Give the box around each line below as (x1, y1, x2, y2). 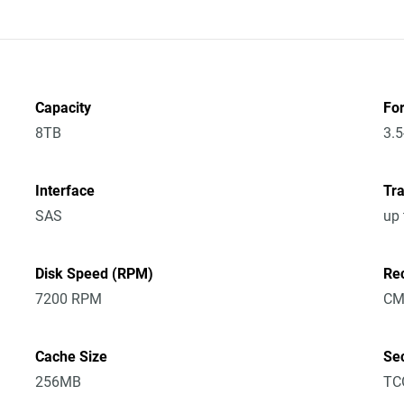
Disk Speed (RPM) (35, 265, 154, 282)
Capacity (35, 99, 92, 116)
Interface (35, 182, 96, 199)
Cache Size (35, 348, 108, 365)
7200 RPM (35, 290, 103, 308)
